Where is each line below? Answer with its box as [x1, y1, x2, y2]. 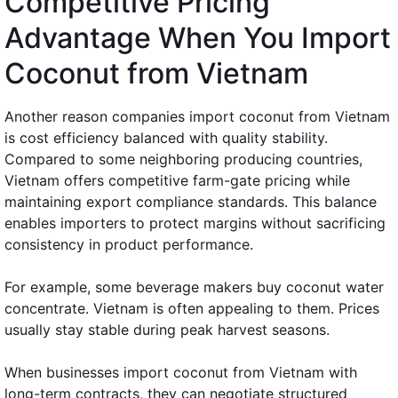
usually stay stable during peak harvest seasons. [4, 320, 330, 338]
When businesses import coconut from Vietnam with [4, 362, 357, 381]
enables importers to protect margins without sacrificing [4, 213, 386, 232]
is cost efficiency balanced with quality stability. [4, 128, 328, 147]
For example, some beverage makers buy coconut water [4, 277, 384, 296]
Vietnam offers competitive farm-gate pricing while [4, 171, 350, 189]
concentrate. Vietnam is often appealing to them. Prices [4, 298, 379, 317]
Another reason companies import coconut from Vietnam [4, 107, 390, 125]
